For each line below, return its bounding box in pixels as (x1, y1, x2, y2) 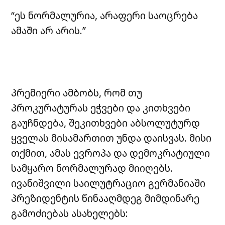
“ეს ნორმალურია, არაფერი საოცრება (11, 8, 198, 22)
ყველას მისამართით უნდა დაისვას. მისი (11, 131, 212, 145)
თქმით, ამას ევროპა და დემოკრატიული (11, 146, 210, 160)
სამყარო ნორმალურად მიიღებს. (11, 161, 173, 175)
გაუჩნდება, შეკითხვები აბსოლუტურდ (11, 116, 200, 130)
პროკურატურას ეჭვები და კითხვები (11, 100, 191, 115)
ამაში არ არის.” (11, 23, 86, 37)
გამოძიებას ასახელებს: (11, 206, 129, 220)
